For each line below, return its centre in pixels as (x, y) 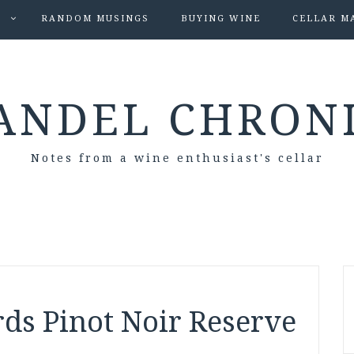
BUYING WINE (220, 19)
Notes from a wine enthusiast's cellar (177, 158)
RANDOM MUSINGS (95, 19)
